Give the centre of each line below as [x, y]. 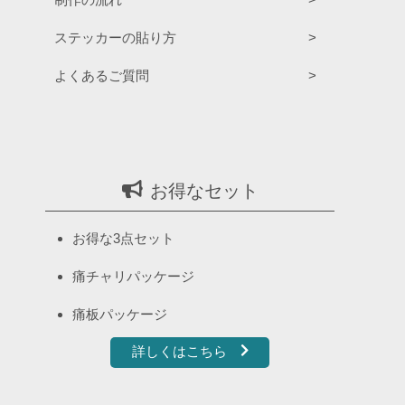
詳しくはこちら [179, 352]
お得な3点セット [123, 239]
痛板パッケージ [120, 315]
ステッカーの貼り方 [115, 38]
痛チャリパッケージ [133, 277]
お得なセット [204, 191]
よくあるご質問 [102, 76]
